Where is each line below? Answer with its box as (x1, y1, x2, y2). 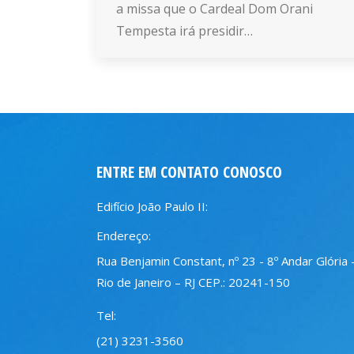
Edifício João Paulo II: (96, 198, 208, 215)
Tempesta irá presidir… (116, 22, 253, 40)
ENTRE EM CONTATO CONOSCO (96, 161, 282, 183)
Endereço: (96, 228, 151, 244)
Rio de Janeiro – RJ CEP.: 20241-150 (96, 274, 290, 291)
